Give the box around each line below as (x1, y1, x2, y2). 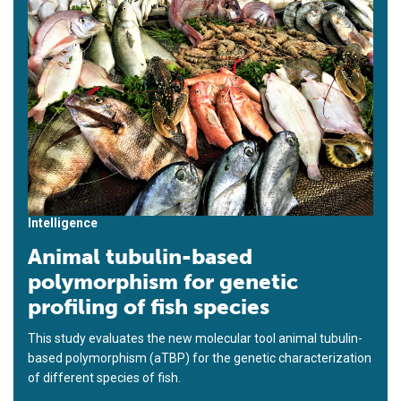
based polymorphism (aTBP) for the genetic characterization (28, 350, 371, 365)
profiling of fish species (28, 293, 269, 320)
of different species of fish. (28, 370, 181, 385)
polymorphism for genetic (28, 268, 298, 294)
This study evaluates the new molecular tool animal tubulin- (28, 330, 363, 346)
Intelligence (28, 215, 98, 230)
